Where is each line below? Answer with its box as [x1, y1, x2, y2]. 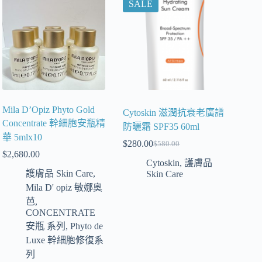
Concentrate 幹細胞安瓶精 [2, 118, 106, 129]
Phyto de [70, 221, 104, 232]
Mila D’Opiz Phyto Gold [2, 105, 95, 115]
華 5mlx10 [2, 132, 43, 143]
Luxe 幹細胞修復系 [26, 235, 104, 246]
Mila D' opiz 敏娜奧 [26, 182, 103, 193]
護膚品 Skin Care [26, 168, 94, 179]
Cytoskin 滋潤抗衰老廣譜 [123, 108, 225, 118]
